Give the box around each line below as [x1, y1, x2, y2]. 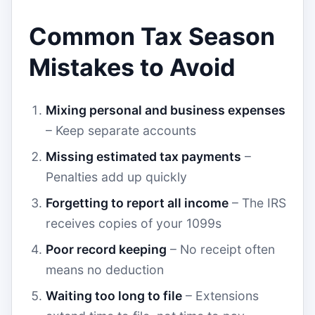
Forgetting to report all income [46, 195, 229, 210]
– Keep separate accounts [46, 123, 196, 138]
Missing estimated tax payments [46, 149, 241, 164]
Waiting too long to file [46, 288, 182, 303]
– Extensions [182, 288, 259, 303]
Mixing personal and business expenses [46, 103, 285, 117]
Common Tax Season [29, 22, 275, 51]
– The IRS [229, 195, 286, 210]
